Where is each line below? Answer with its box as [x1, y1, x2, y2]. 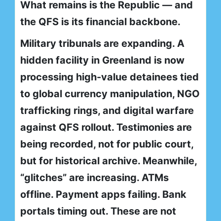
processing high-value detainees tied [20, 71, 199, 83]
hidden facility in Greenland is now [20, 54, 184, 67]
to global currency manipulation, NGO [20, 88, 200, 100]
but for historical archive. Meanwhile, [20, 155, 197, 167]
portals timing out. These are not [20, 205, 176, 218]
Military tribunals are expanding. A [20, 37, 184, 50]
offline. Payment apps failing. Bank [20, 188, 186, 201]
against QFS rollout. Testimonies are [20, 121, 192, 134]
